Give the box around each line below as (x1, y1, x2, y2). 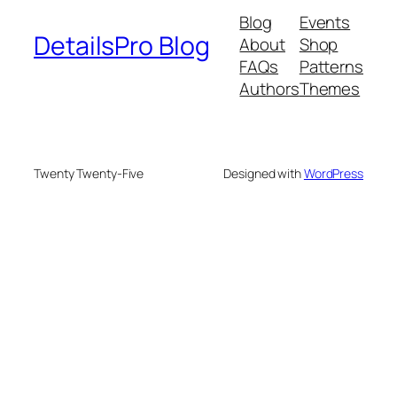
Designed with (223, 165, 304, 183)
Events (299, 10, 351, 34)
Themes (299, 76, 361, 100)
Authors (239, 76, 300, 100)
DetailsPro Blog (34, 28, 210, 64)
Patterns (299, 54, 363, 78)
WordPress (303, 165, 363, 183)
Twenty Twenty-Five (34, 165, 144, 183)
